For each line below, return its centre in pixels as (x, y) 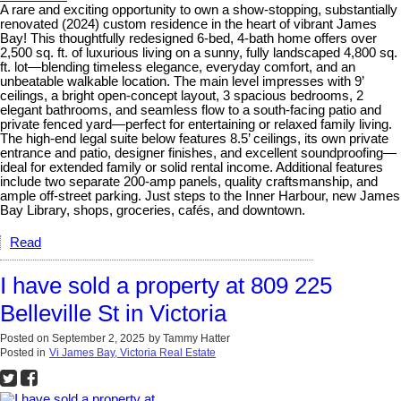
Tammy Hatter (196, 339)
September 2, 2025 (98, 339)
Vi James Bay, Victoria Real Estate (132, 353)
